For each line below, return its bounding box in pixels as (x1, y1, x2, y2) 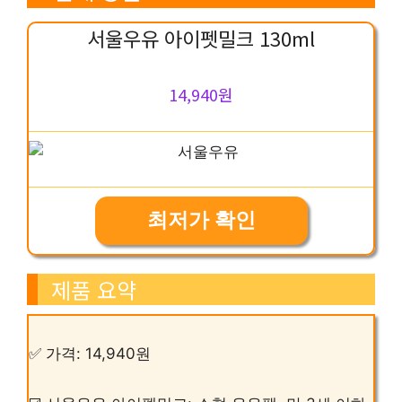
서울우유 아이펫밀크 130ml (87, 23, 315, 53)
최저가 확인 (146, 208, 256, 232)
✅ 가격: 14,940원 (29, 345, 151, 363)
